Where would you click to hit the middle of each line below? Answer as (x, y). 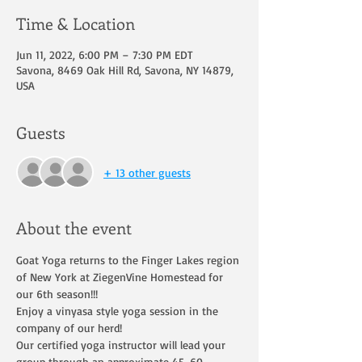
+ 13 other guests (147, 172)
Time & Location (76, 23)
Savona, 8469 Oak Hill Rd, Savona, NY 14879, (125, 70)
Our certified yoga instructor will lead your (122, 345)
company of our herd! (69, 328)
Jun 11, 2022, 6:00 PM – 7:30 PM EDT (105, 55)
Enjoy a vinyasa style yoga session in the (119, 311)
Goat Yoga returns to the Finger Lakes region (129, 260)
